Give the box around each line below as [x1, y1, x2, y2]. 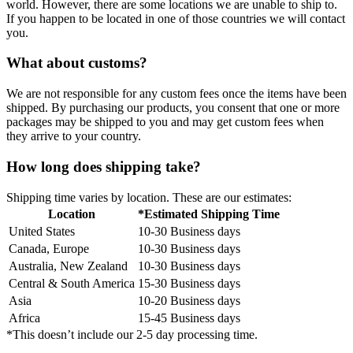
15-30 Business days [138, 276, 240, 290]
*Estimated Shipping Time [138, 206, 280, 221]
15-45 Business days [138, 310, 240, 325]
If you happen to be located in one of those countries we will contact [6, 11, 345, 25]
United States [9, 224, 75, 238]
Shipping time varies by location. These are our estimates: [6, 190, 292, 204]
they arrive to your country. [6, 129, 141, 143]
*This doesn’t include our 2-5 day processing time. [6, 327, 258, 341]
